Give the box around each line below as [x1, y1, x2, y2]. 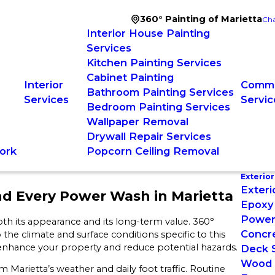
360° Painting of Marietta [140, 14, 262, 25]
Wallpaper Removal [86, 115, 188, 128]
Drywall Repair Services [86, 130, 211, 142]
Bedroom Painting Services [86, 101, 230, 113]
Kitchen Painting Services [86, 56, 222, 69]
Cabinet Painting [86, 71, 174, 83]
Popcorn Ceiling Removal [86, 145, 219, 157]
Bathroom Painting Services [86, 86, 234, 98]
